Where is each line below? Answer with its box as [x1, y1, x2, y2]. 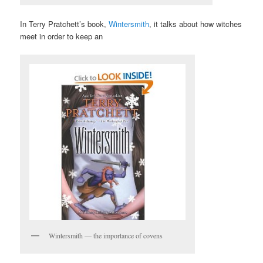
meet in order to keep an [20, 31, 103, 42]
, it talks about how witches [149, 18, 242, 29]
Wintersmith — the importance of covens [49, 231, 163, 241]
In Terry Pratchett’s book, [20, 18, 109, 29]
